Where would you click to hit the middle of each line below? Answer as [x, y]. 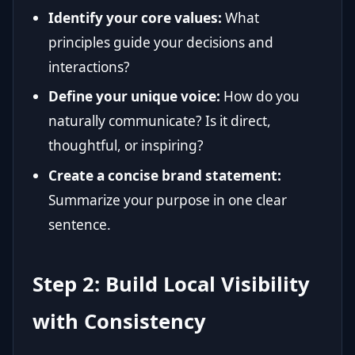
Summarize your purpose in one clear [168, 200]
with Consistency [119, 321]
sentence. [80, 224]
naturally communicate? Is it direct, [160, 121]
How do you [260, 97]
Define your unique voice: [134, 97]
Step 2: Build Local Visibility [171, 284]
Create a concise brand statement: [165, 175]
